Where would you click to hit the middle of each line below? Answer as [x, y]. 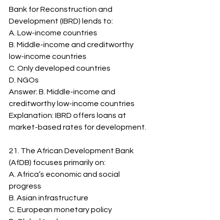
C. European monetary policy [60, 210]
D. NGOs [24, 80]
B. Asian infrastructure [49, 198]
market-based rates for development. [78, 127]
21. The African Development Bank [72, 151]
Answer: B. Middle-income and [63, 92]
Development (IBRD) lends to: [61, 21]
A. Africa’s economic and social [65, 174]
